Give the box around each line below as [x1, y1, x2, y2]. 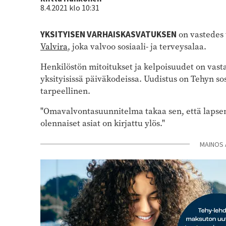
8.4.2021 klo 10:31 [40, 2, 99, 14]
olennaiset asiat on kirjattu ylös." [40, 117, 165, 129]
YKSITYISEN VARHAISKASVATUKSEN [40, 28, 177, 41]
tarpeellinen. [40, 85, 92, 97]
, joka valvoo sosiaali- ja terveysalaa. [68, 40, 208, 52]
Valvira [40, 40, 68, 52]
